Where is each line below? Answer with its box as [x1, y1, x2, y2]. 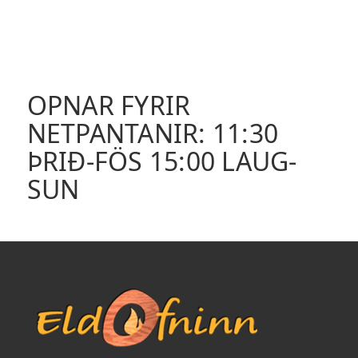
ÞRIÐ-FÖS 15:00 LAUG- [26, 144, 297, 179]
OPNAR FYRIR [26, 88, 191, 123]
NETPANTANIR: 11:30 [26, 116, 279, 151]
